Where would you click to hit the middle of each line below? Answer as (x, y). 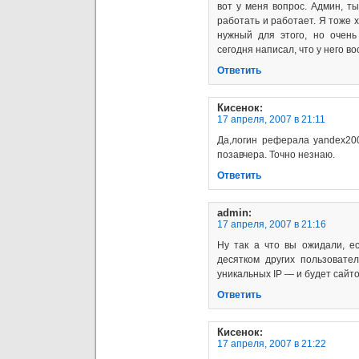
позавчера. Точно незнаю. (276, 154)
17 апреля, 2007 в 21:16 (272, 224)
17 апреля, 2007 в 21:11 (271, 119)
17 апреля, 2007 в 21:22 (272, 343)
